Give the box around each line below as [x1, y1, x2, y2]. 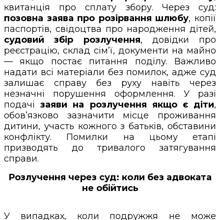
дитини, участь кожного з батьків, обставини [4, 120, 216, 132]
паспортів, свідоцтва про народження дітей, [4, 23, 216, 34]
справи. [4, 153, 39, 164]
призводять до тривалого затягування [4, 142, 216, 153]
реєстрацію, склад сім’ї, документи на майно [4, 45, 216, 56]
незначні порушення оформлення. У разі [4, 88, 216, 99]
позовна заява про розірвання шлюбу [4, 12, 189, 24]
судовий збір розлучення [4, 34, 140, 45]
